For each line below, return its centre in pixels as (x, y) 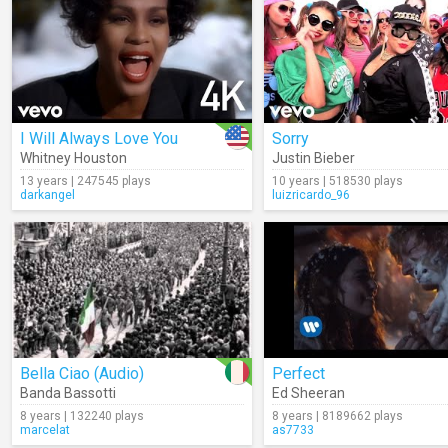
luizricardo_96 (311, 195)
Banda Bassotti (68, 393)
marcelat (45, 430)
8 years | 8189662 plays (337, 416)
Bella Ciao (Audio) (82, 373)
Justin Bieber (313, 158)
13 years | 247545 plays (85, 181)
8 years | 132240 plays (82, 416)
